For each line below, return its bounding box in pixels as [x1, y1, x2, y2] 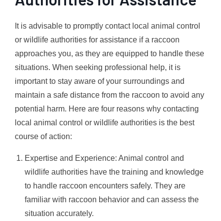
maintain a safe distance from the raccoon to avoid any [15, 90, 204, 99]
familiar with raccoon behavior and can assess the [25, 195, 199, 204]
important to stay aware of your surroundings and [15, 76, 184, 85]
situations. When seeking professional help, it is [15, 63, 181, 72]
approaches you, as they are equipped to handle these [15, 49, 204, 58]
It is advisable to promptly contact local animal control [15, 21, 200, 30]
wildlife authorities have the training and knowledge [25, 167, 204, 176]
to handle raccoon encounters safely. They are [25, 181, 185, 190]
